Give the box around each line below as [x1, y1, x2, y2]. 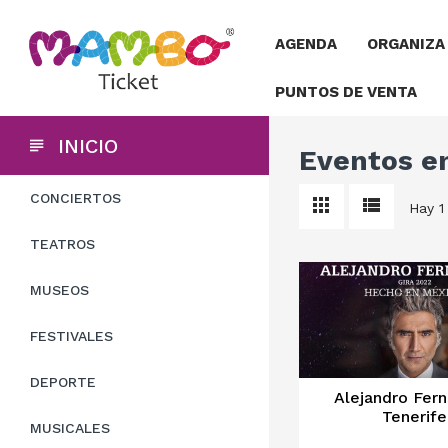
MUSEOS [30, 282, 89, 298]
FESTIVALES [30, 328, 113, 344]
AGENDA [274, 35, 337, 53]
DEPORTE [30, 374, 96, 390]
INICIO [58, 133, 118, 158]
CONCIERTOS [30, 190, 121, 206]
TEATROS [30, 236, 95, 252]
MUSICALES [30, 420, 110, 436]
